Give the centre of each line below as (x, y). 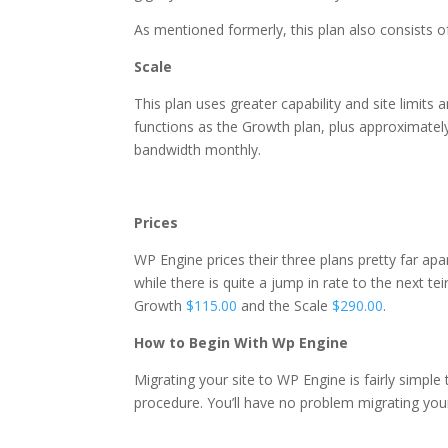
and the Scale (285, 306)
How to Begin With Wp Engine (241, 343)
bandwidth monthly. (198, 150)
